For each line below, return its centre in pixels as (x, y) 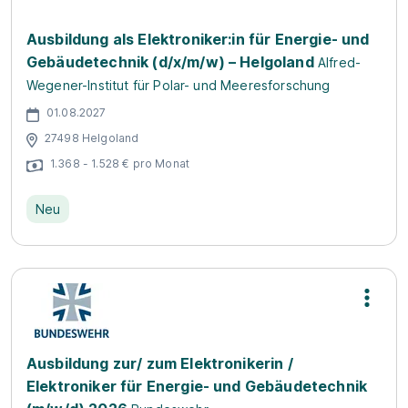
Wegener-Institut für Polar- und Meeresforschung (178, 85)
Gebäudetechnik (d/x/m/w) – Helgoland (170, 61)
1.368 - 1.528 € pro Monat (120, 164)
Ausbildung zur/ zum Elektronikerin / (160, 363)
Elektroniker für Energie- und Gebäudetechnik (197, 386)
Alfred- (339, 62)
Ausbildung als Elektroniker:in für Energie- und (198, 39)
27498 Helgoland (92, 138)
